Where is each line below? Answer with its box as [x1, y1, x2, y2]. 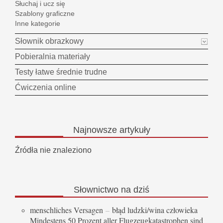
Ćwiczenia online [15, 83, 76, 92]
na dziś [118, 185, 149, 195]
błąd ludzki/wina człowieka [110, 204, 198, 215]
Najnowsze [73, 125, 117, 135]
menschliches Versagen [30, 204, 106, 215]
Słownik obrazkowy [15, 37, 84, 46]
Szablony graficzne [15, 9, 75, 18]
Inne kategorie [15, 19, 60, 28]
